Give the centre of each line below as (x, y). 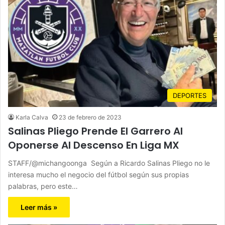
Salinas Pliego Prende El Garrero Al (95, 131)
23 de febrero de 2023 (90, 117)
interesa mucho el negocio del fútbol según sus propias (98, 174)
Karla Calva (32, 117)
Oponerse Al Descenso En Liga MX (94, 145)
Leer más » (39, 207)
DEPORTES (190, 95)
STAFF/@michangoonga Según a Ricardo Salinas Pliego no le (109, 163)
